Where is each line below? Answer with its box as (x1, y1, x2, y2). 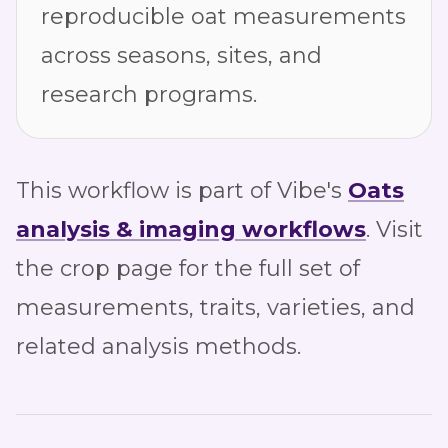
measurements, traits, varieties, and (16, 294, 415, 321)
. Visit (366, 216, 423, 243)
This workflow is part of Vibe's (16, 177, 342, 204)
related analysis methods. (16, 333, 301, 360)
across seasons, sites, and (41, 42, 322, 69)
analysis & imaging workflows (16, 216, 366, 243)
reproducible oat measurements (41, 3, 406, 30)
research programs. (41, 81, 257, 108)
